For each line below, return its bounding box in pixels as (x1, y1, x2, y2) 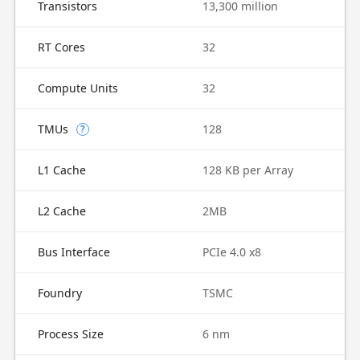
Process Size (37, 326, 104, 342)
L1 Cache (37, 162, 86, 178)
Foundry (37, 285, 82, 301)
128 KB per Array (202, 162, 293, 178)
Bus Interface (37, 244, 110, 260)
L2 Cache (37, 203, 86, 219)
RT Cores (37, 39, 85, 55)
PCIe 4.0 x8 (202, 244, 261, 260)
